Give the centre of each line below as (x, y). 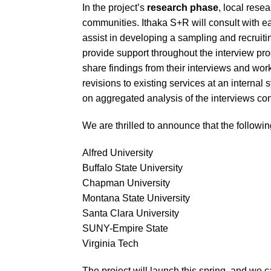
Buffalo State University (132, 168)
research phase (183, 7)
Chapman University (126, 183)
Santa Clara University (131, 213)
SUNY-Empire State (125, 228)
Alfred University (118, 152)
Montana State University (136, 198)
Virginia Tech (110, 243)
